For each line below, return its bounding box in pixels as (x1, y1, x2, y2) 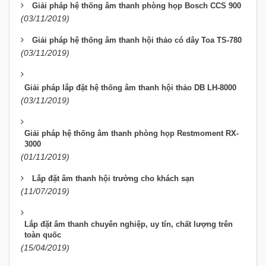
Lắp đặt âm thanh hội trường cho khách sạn (32, 174, 194, 183)
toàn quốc (24, 230, 61, 240)
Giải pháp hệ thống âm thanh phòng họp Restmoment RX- (24, 129, 239, 138)
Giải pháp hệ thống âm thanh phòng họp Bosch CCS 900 (32, 1, 241, 11)
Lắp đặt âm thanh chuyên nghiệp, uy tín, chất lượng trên (24, 220, 233, 229)
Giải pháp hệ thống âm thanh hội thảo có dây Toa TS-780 (32, 36, 242, 45)
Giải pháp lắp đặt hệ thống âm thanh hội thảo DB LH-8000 (24, 83, 236, 93)
